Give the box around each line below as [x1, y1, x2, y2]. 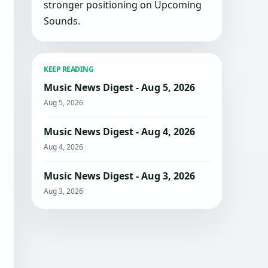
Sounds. [44, 14, 80, 28]
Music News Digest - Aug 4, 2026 [44, 125, 195, 138]
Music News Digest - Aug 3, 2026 [44, 169, 195, 182]
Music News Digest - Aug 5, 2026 [44, 81, 195, 94]
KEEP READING [44, 64, 94, 74]
